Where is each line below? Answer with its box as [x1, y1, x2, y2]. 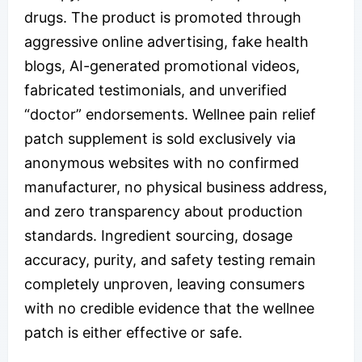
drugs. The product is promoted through [24, 8, 301, 26]
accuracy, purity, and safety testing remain [24, 250, 316, 268]
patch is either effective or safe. [24, 323, 242, 341]
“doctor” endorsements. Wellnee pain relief [24, 105, 316, 123]
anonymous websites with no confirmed [24, 154, 299, 171]
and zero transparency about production [24, 202, 303, 220]
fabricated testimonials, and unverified [24, 81, 287, 99]
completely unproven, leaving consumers [24, 275, 305, 293]
